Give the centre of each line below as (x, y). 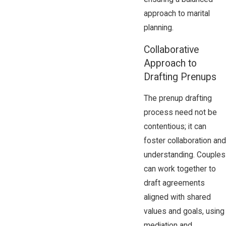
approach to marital (177, 14)
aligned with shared (177, 197)
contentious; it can (175, 127)
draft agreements (174, 183)
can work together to (180, 169)
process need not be (180, 113)
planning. (158, 28)
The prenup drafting (178, 99)
